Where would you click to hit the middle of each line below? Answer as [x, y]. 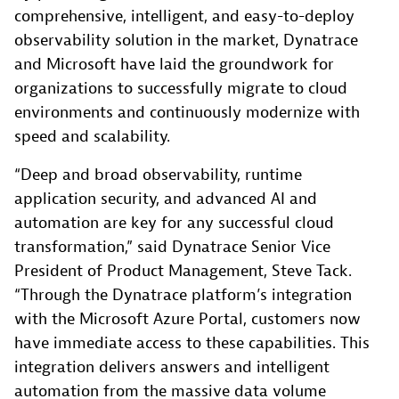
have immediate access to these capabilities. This [192, 344]
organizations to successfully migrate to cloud [181, 89]
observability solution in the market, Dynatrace [186, 41]
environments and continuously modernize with [187, 113]
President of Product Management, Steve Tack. [183, 272]
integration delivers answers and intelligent [172, 368]
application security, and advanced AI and [166, 199]
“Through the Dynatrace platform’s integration [183, 296]
